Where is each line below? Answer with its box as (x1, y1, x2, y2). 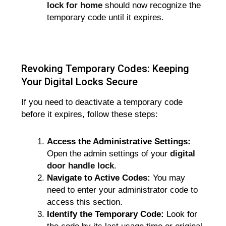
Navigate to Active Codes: (47, 173, 151, 183)
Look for (164, 209, 198, 219)
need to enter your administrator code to (47, 185, 198, 195)
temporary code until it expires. (47, 13, 164, 23)
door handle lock (47, 160, 115, 171)
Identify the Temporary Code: (47, 209, 164, 219)
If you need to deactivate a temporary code (21, 97, 183, 107)
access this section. (47, 197, 123, 207)
